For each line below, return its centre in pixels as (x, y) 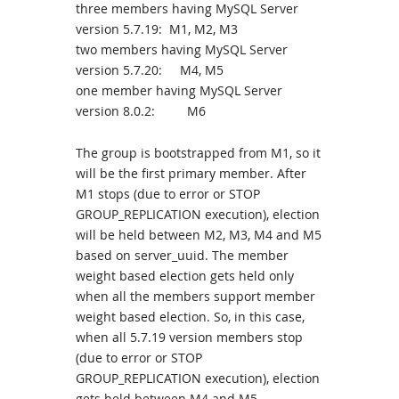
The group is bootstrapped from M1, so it (198, 153)
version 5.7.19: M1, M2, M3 (157, 29)
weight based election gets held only (185, 276)
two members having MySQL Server (182, 49)
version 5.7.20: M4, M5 (150, 70)
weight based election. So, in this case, (190, 317)
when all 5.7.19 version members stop (189, 337)
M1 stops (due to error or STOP (168, 194)
